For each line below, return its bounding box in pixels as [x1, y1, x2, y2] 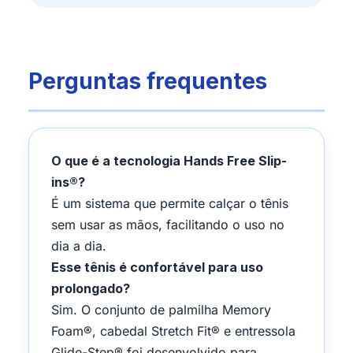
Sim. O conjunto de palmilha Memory [51, 301, 271, 318]
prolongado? [51, 280, 130, 296]
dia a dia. [51, 237, 106, 254]
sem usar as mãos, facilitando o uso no [51, 216, 284, 232]
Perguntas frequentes [28, 67, 267, 95]
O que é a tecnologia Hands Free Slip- [51, 152, 287, 169]
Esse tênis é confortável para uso [51, 258, 263, 275]
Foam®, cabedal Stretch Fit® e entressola [51, 322, 295, 339]
